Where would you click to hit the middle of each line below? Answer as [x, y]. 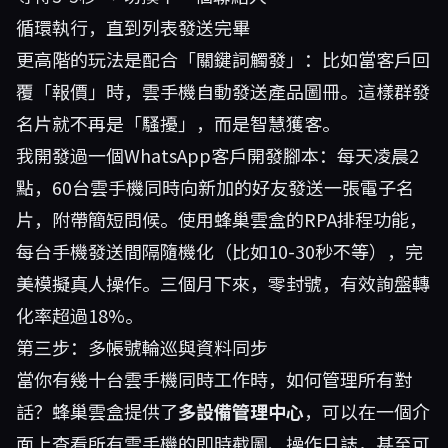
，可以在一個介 [367, 411]
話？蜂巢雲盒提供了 [97, 411]
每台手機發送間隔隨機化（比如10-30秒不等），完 [219, 251]
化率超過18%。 [79, 315]
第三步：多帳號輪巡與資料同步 [142, 347]
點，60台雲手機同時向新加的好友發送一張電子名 [215, 187]
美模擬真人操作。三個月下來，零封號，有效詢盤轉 [223, 283]
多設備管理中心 [241, 411]
